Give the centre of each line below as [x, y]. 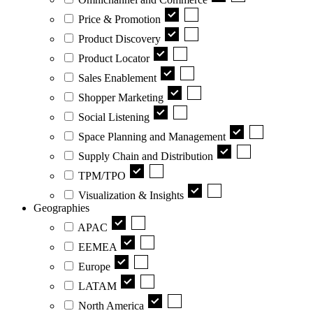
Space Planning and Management [152, 136]
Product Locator [114, 58]
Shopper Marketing [121, 97]
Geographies [61, 208]
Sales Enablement [117, 78]
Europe [94, 266]
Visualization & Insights [131, 195]
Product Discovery [119, 38]
